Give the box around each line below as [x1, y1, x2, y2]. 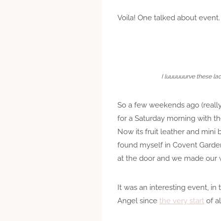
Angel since [117, 196, 159, 205]
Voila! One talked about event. [117, 13, 220, 22]
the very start [159, 196, 204, 205]
